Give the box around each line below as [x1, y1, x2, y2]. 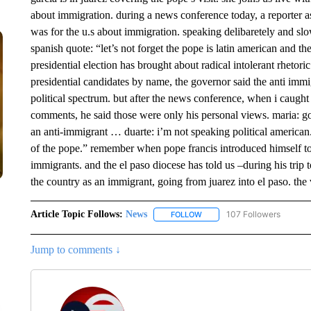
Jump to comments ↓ [30, 244, 121, 256]
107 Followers [226, 209, 280, 219]
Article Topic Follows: [30, 209, 123, 219]
